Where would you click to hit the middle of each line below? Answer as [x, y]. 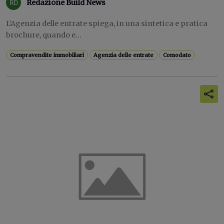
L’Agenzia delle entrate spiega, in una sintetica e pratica [107, 23]
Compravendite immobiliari [47, 55]
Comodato [177, 55]
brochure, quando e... [44, 35]
